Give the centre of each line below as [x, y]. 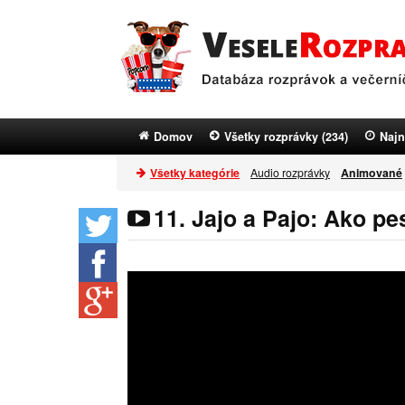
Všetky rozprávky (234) [286, 137]
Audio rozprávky [290, 172]
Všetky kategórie [195, 173]
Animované [372, 173]
